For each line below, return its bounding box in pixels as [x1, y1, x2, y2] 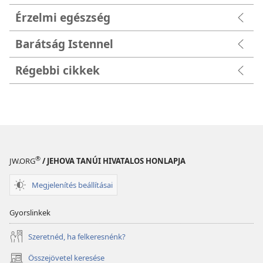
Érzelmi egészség [15, 9, 110, 25]
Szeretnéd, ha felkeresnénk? [28, 231, 126, 242]
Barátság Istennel [15, 35, 113, 52]
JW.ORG [9, 156, 35, 167]
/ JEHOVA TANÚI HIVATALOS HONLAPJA [41, 156, 186, 167]
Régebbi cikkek [15, 62, 100, 78]
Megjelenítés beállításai [32, 179, 113, 190]
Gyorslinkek [9, 207, 50, 218]
